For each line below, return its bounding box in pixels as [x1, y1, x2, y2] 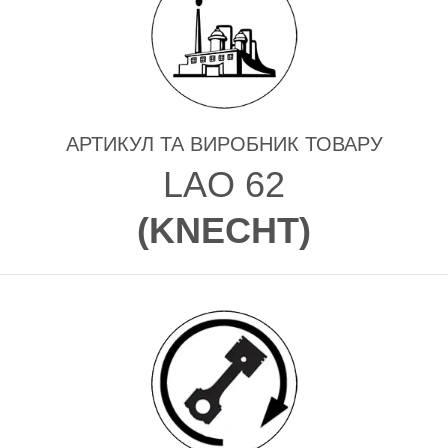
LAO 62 [163, 163, 285, 205]
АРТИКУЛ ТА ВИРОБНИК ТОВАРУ [65, 132, 383, 155]
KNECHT [149, 209, 299, 251]
